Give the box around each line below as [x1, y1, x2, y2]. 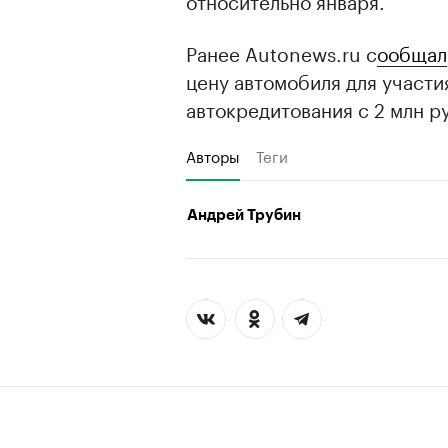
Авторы [186, 142, 240, 167]
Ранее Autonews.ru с [186, 36, 377, 67]
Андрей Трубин [187, 207, 301, 223]
